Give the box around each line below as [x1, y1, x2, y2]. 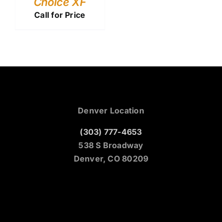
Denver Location [78, 105, 144, 115]
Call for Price [34, 9, 86, 20]
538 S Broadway [78, 140, 144, 150]
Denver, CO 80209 [73, 153, 149, 164]
